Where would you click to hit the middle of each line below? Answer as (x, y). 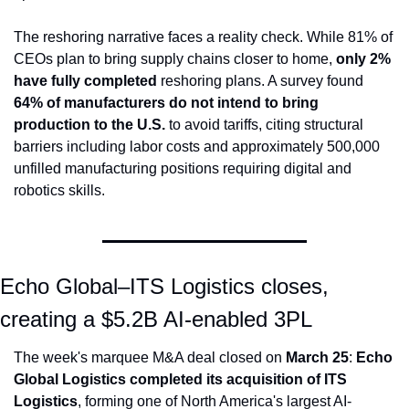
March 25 (317, 358)
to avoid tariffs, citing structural (264, 125)
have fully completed (85, 81)
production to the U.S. (89, 125)
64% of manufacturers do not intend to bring (166, 103)
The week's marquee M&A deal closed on (150, 358)
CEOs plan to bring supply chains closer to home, (175, 59)
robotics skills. (59, 191)
